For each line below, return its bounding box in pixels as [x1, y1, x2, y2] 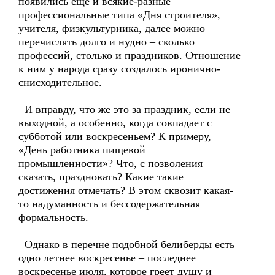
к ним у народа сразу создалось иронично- [18, 63, 220, 75]
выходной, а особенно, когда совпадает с [18, 117, 212, 129]
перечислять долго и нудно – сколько [18, 36, 195, 48]
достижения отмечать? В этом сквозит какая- [18, 184, 233, 196]
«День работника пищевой [18, 144, 145, 156]
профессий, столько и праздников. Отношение [18, 49, 241, 61]
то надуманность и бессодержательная [18, 198, 200, 210]
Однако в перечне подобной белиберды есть [18, 238, 234, 250]
